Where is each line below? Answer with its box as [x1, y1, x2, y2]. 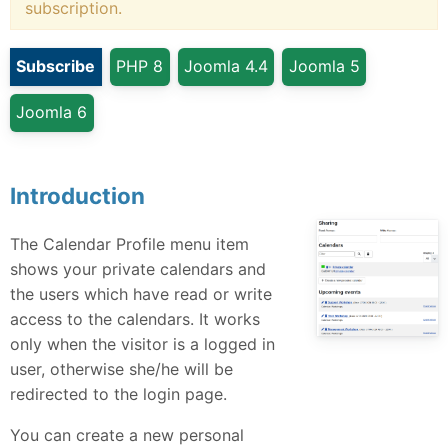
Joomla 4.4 [183, 56, 268, 77]
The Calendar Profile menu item [10, 233, 249, 254]
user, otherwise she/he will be [10, 358, 233, 379]
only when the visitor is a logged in [10, 333, 275, 354]
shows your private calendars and [10, 258, 266, 279]
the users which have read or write [10, 283, 272, 304]
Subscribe [16, 56, 96, 77]
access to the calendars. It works [10, 308, 260, 329]
